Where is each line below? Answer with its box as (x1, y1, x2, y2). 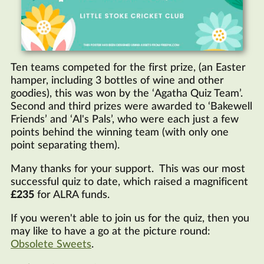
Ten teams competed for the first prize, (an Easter (11, 62, 246, 73)
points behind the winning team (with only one (11, 127, 229, 138)
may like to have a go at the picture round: (11, 226, 210, 237)
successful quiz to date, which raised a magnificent (11, 176, 248, 187)
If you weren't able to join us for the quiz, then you (11, 213, 249, 224)
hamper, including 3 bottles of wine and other (11, 75, 224, 86)
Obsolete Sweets (11, 239, 91, 250)
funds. (78, 189, 110, 200)
